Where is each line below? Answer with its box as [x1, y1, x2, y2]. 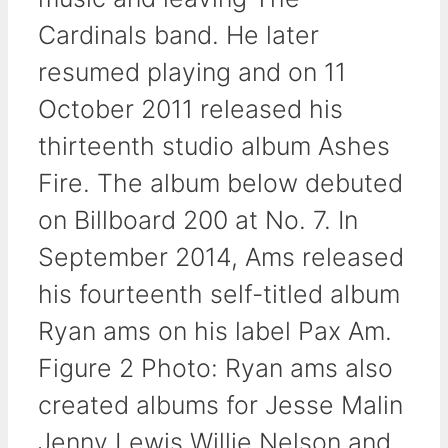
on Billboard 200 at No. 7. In [38, 205, 358, 236]
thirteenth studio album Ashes [38, 131, 390, 162]
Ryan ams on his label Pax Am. [38, 316, 392, 347]
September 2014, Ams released [38, 242, 404, 273]
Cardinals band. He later [38, 20, 319, 51]
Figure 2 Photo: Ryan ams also [38, 353, 393, 384]
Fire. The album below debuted [38, 168, 403, 199]
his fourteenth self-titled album [38, 279, 400, 310]
